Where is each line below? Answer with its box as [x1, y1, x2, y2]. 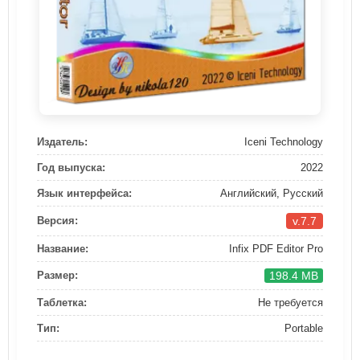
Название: [37, 242, 88, 255]
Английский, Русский [220, 186, 323, 199]
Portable [284, 321, 323, 334]
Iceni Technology [244, 135, 323, 148]
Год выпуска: [37, 161, 105, 174]
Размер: [37, 269, 78, 282]
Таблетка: [37, 296, 87, 309]
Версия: [37, 215, 78, 227]
